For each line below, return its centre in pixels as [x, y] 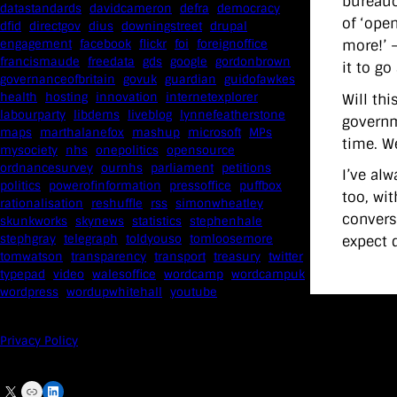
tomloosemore [231, 239]
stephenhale [226, 222]
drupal [229, 27]
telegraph [91, 239]
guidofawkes [260, 80]
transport [180, 257]
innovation [127, 97]
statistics [157, 222]
